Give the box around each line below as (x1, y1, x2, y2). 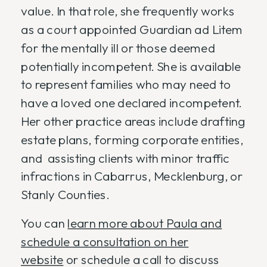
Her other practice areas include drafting (21, 113, 246, 129)
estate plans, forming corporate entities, (21, 132, 244, 148)
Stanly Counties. (21, 187, 112, 203)
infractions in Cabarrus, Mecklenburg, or (21, 168, 243, 185)
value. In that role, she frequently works (21, 3, 235, 20)
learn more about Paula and (67, 215, 222, 231)
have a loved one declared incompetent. (21, 95, 242, 111)
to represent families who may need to (21, 76, 231, 93)
